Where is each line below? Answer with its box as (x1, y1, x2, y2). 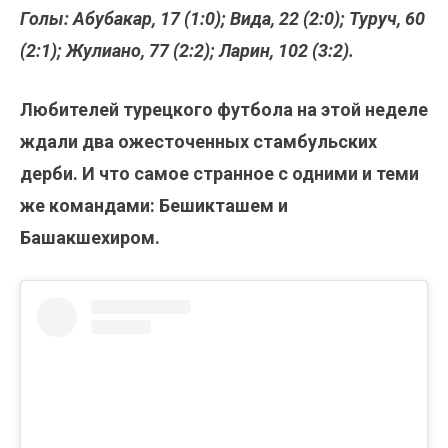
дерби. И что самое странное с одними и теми (20, 163, 419, 185)
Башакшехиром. (20, 227, 160, 249)
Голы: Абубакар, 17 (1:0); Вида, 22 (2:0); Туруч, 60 (20, 8, 425, 30)
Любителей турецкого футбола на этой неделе (20, 99, 428, 121)
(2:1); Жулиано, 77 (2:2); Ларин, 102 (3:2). (20, 40, 354, 62)
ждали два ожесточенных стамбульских (20, 131, 377, 153)
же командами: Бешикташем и (20, 195, 288, 217)
